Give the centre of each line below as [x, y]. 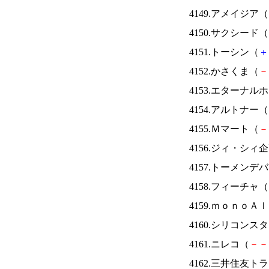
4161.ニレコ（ [219, 244]
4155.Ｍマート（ [224, 129]
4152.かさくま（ [224, 71]
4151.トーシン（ [224, 52]
